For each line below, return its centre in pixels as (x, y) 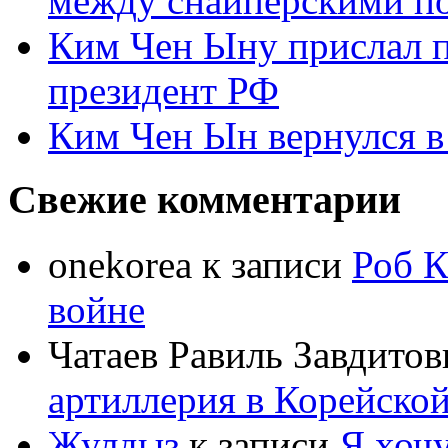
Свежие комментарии (204, 200)
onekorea (120, 264)
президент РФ (163, 90)
